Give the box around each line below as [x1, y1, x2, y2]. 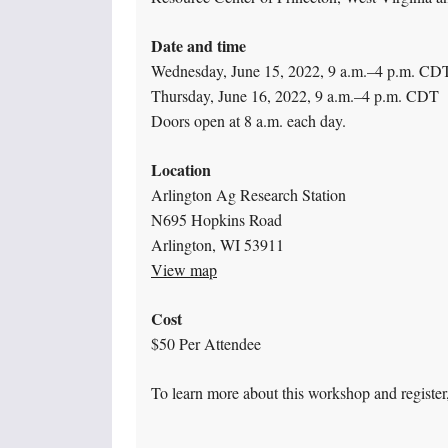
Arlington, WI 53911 [151, 234, 284, 256]
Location [151, 158, 211, 182]
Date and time [151, 34, 246, 58]
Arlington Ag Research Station [151, 184, 346, 206]
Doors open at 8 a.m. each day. [151, 110, 346, 132]
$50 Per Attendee [151, 333, 261, 355]
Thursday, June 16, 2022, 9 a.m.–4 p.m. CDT [151, 85, 439, 107]
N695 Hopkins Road [151, 209, 282, 231]
